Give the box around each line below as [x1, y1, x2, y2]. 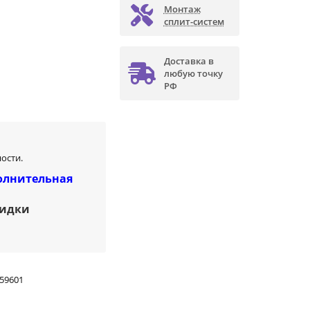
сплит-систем [163, 15, 224, 28]
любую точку [163, 67, 223, 80]
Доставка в [163, 55, 214, 68]
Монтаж [163, 3, 201, 16]
